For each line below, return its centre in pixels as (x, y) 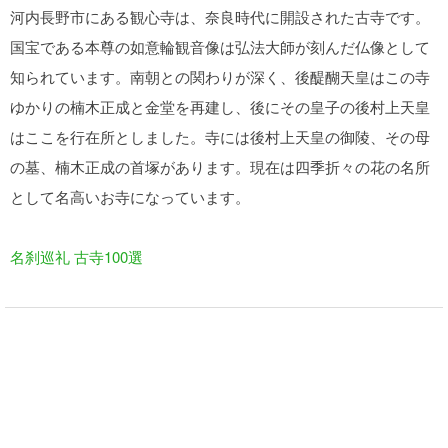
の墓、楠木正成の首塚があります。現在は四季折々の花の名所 (220, 166)
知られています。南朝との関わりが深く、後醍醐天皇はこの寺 (220, 76)
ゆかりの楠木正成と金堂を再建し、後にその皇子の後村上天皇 (220, 106)
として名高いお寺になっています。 (130, 196)
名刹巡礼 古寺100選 (76, 256)
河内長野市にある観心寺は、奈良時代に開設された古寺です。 (220, 16)
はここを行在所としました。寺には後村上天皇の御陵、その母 (220, 136)
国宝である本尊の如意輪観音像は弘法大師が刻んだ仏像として (220, 46)
